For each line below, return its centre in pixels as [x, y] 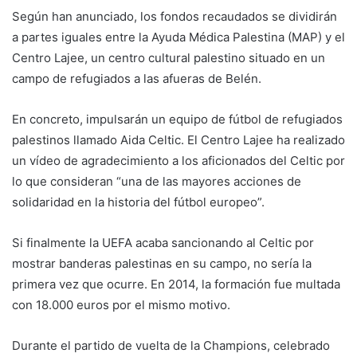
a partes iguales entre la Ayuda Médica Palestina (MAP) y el [178, 37]
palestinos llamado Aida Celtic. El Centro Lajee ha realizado [178, 140]
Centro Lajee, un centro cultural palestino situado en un [169, 58]
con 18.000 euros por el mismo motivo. [121, 305]
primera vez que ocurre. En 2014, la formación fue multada [176, 284]
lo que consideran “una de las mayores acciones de [157, 182]
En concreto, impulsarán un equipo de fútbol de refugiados [177, 120]
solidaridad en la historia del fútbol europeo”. [138, 202]
